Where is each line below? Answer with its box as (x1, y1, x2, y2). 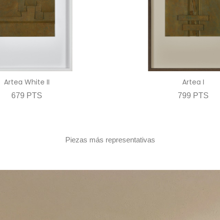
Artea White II (3, 77, 50, 87)
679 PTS (11, 91, 42, 100)
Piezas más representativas (65, 136, 155, 144)
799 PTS (178, 91, 209, 100)
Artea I (182, 77, 205, 87)
